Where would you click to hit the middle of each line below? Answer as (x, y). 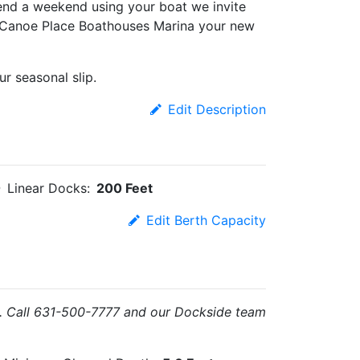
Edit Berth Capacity (206, 220)
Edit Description (217, 109)
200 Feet (125, 188)
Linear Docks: (49, 188)
